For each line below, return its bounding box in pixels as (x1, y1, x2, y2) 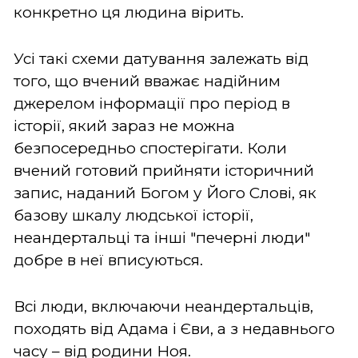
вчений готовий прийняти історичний (14, 161, 314, 180)
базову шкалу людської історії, (14, 205, 253, 225)
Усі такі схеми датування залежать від (14, 49, 308, 68)
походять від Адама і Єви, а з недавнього (14, 319, 335, 338)
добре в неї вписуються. (14, 250, 207, 269)
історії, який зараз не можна (14, 116, 235, 135)
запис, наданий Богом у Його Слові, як (14, 183, 316, 202)
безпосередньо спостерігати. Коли (14, 138, 287, 157)
